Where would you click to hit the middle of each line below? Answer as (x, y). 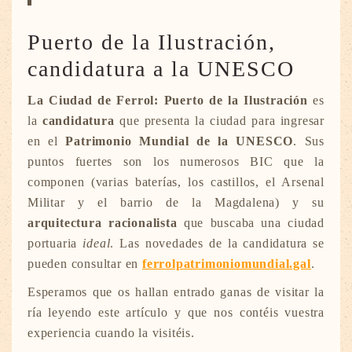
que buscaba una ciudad (251, 223)
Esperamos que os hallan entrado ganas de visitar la (176, 292)
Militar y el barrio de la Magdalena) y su (176, 203)
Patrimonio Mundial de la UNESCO (180, 141)
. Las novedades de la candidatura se (217, 244)
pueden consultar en (85, 264)
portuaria (55, 244)
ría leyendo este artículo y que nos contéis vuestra (176, 313)
